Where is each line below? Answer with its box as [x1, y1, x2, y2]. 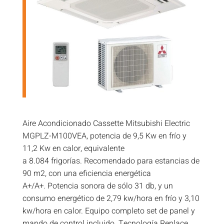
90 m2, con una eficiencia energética [22, 167, 151, 179]
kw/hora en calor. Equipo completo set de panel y [22, 204, 195, 217]
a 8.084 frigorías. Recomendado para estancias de [22, 154, 199, 167]
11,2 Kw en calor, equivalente [22, 142, 124, 154]
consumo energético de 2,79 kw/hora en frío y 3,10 [22, 192, 199, 204]
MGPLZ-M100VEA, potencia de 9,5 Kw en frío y [22, 129, 186, 142]
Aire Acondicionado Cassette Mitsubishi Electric [22, 117, 190, 129]
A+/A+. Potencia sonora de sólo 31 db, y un [22, 179, 173, 192]
